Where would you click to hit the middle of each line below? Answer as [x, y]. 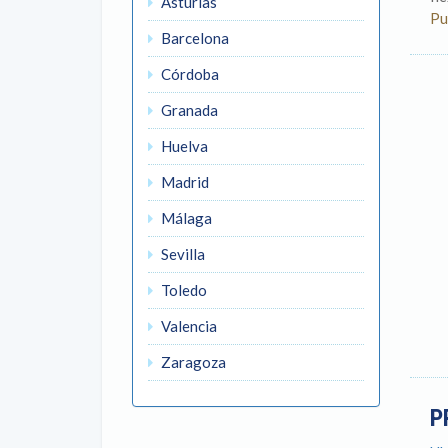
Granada [188, 110]
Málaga [185, 218]
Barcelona [193, 38]
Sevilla [181, 254]
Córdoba [188, 74]
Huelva [183, 146]
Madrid [183, 182]
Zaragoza [192, 362]
